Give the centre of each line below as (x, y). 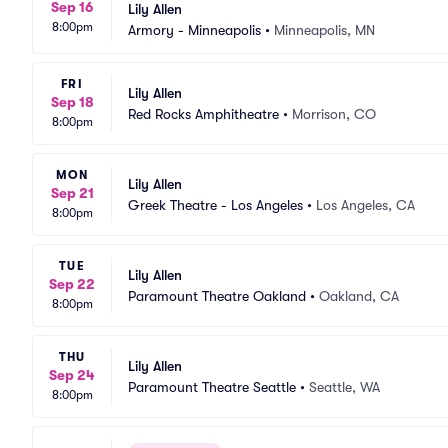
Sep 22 (72, 284)
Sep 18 (72, 102)
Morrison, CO (334, 113)
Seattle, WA (344, 386)
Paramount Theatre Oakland (217, 295)
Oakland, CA (359, 295)
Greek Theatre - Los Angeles (215, 204)
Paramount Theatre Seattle (212, 386)
